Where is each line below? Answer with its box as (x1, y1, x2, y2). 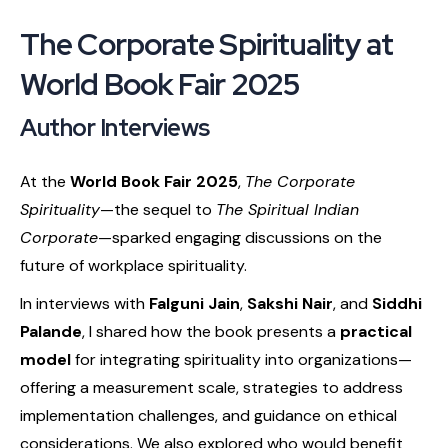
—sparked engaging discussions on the (98, 226, 382, 248)
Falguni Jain (149, 292, 240, 314)
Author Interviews (20, 111, 210, 143)
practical (340, 320, 412, 342)
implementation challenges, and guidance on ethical (20, 404, 397, 426)
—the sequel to (100, 198, 216, 220)
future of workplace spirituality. (20, 254, 247, 276)
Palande (20, 320, 82, 342)
